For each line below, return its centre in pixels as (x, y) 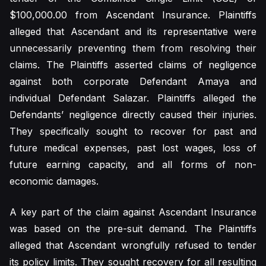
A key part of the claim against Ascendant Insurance (133, 212)
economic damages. (54, 181)
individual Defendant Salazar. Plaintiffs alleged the (133, 98)
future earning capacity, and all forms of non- (133, 164)
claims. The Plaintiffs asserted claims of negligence (133, 65)
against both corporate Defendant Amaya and (133, 81)
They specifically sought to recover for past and (133, 131)
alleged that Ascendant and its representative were (133, 31)
